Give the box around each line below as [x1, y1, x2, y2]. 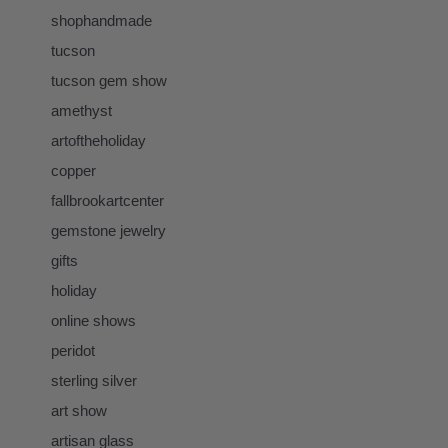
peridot [51, 341, 95, 359]
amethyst [51, 101, 112, 119]
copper [51, 161, 96, 179]
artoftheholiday [51, 131, 146, 149]
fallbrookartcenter [51, 191, 164, 209]
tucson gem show [51, 71, 167, 89]
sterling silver [51, 371, 137, 389]
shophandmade [51, 11, 152, 29]
